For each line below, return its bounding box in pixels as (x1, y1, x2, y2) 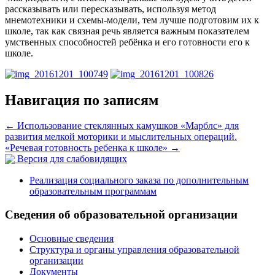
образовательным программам (29, 185, 157, 196)
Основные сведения (29, 233, 114, 244)
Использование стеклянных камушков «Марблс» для (15, 120, 239, 131)
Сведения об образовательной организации (5, 208, 238, 222)
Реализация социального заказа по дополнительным (29, 174, 249, 185)
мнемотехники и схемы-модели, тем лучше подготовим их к (5, 14, 259, 25)
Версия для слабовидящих (15, 153, 127, 165)
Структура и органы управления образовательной (29, 244, 239, 255)
